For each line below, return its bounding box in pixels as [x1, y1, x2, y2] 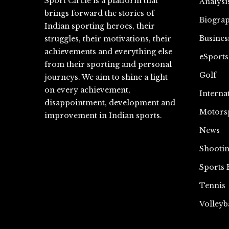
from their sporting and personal [44, 60, 172, 69]
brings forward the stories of [44, 9, 154, 18]
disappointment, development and [44, 98, 175, 107]
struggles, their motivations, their [44, 34, 171, 43]
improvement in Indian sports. [44, 111, 162, 120]
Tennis [199, 181, 225, 190]
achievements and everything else [44, 47, 172, 56]
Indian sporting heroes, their [44, 21, 155, 31]
